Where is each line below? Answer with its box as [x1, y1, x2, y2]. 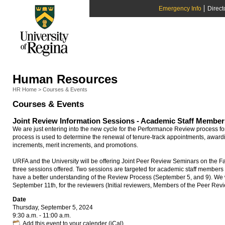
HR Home [13, 86, 37, 92]
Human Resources [13, 72, 118, 86]
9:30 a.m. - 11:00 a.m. [13, 211, 71, 219]
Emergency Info [159, 5, 201, 12]
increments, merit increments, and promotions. [13, 141, 138, 149]
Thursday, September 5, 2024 [13, 203, 93, 211]
